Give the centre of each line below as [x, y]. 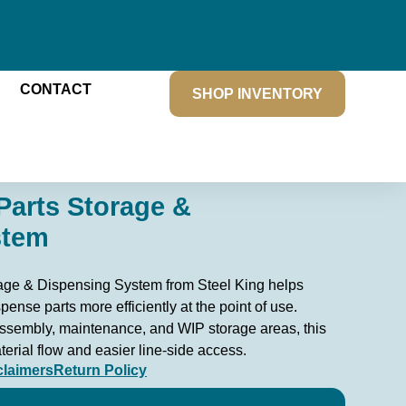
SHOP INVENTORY [257, 93]
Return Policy [100, 370]
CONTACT [55, 89]
